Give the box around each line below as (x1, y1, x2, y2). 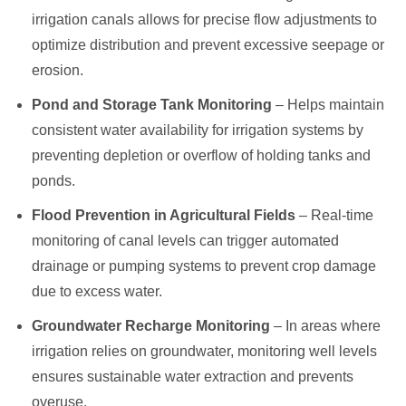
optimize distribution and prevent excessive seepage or (32, 36, 384, 53)
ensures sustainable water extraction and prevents (32, 368, 353, 384)
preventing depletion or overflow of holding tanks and (32, 147, 371, 163)
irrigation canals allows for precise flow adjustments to (32, 11, 377, 27)
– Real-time (295, 207, 373, 223)
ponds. (32, 172, 75, 188)
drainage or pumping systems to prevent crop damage (32, 257, 376, 274)
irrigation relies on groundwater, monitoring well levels (32, 343, 377, 359)
